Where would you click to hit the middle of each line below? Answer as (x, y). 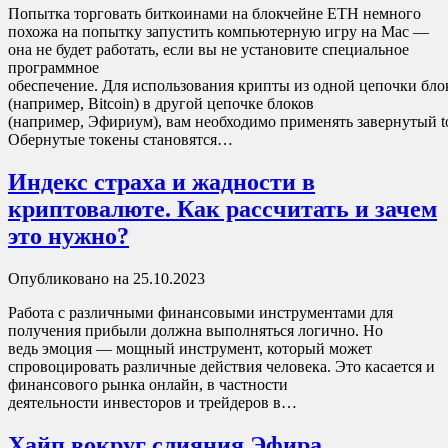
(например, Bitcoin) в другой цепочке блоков (161, 104)
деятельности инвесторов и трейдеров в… (152, 403)
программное (53, 68)
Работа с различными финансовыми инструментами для (200, 313)
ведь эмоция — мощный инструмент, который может (190, 349)
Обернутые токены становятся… (120, 140)
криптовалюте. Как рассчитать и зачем (222, 209)
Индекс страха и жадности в (161, 182)
